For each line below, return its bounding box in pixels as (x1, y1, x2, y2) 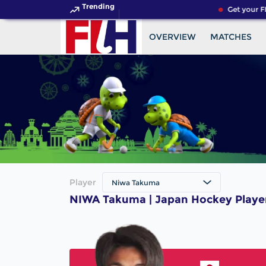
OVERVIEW (148, 31, 196, 42)
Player (69, 177, 96, 188)
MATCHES (210, 31, 252, 42)
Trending (82, 2, 115, 11)
